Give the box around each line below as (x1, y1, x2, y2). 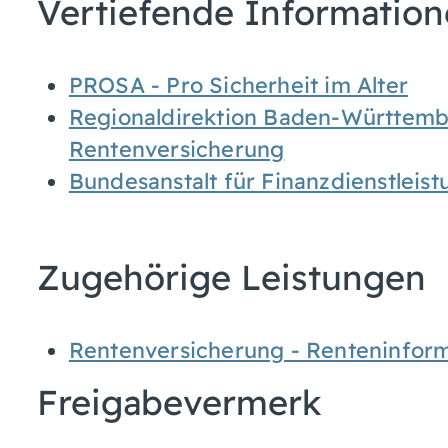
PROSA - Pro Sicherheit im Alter (68, 70, 408, 98)
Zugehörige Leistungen (36, 255, 426, 299)
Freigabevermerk (36, 380, 322, 424)
